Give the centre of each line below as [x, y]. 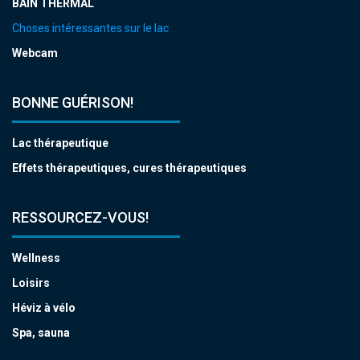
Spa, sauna [41, 333]
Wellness [36, 258]
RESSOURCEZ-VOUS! [80, 217]
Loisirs [31, 283]
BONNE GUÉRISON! [73, 102]
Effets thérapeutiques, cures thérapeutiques [129, 168]
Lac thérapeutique [60, 143]
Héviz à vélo [44, 308]
